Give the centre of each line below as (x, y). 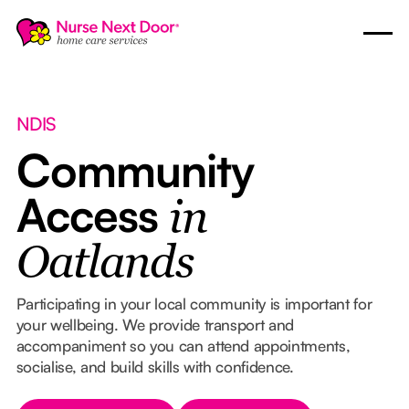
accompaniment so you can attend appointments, (183, 345)
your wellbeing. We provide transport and (155, 324)
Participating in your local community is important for (194, 303)
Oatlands (105, 265)
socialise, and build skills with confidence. (155, 366)
